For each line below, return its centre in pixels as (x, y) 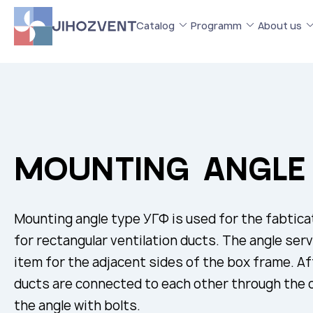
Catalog (155, 25)
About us (280, 25)
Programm (216, 25)
